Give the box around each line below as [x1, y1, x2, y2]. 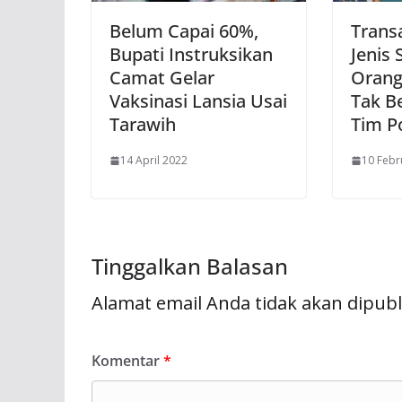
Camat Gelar [109, 66, 214, 91]
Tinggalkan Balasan [92, 251, 288, 282]
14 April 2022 [120, 153, 188, 169]
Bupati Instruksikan [109, 42, 273, 67]
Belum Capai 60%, [109, 19, 258, 44]
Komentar [92, 351, 163, 371]
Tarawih [109, 112, 176, 137]
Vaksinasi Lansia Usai [109, 89, 287, 114]
